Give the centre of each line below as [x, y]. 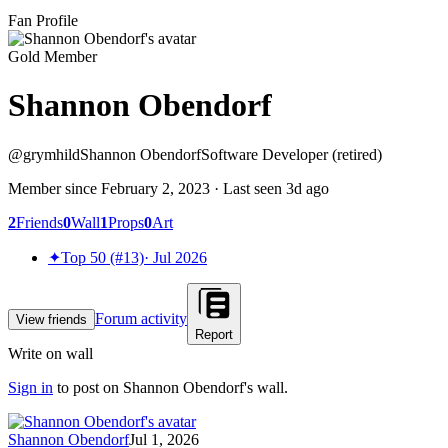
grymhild [51, 154]
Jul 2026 [180, 257]
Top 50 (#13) [102, 257]
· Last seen [248, 188]
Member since [54, 188]
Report [214, 334]
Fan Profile [43, 20]
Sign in [30, 387]
